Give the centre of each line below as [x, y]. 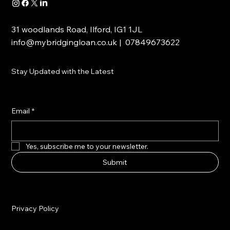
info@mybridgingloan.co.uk [64, 42]
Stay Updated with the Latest [63, 72]
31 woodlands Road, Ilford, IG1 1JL [77, 30]
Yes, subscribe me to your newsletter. [87, 146]
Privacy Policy [35, 208]
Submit [115, 162]
